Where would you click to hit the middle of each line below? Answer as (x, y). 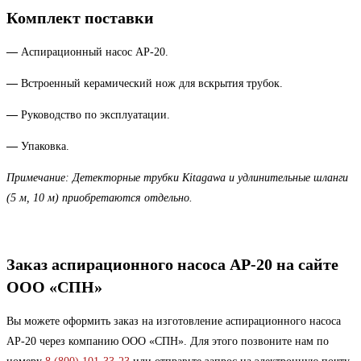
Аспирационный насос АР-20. (95, 52)
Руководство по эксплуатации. (95, 115)
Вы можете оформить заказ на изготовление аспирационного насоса (174, 322)
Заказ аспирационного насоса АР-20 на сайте (172, 264)
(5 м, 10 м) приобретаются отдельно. (100, 198)
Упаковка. (45, 147)
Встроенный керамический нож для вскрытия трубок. (152, 84)
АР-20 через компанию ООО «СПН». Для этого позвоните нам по (168, 342)
